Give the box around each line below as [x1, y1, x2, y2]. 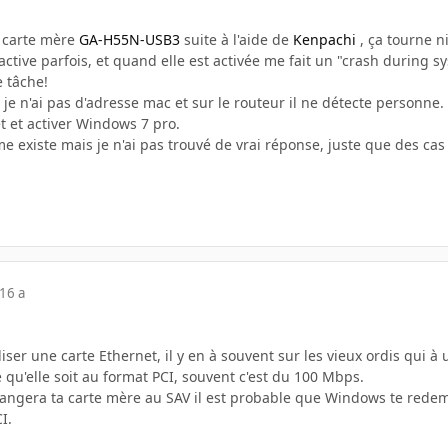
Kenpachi [293, 30, 360, 50]
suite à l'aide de [180, 30, 293, 50]
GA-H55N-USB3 [79, 30, 180, 50]
